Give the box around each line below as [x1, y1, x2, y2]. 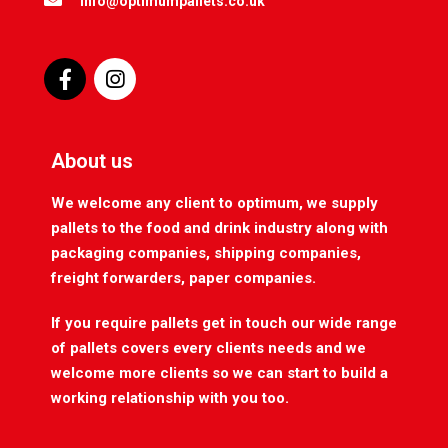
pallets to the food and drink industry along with [51, 219, 388, 238]
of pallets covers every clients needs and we [51, 339, 366, 358]
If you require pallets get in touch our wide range [51, 314, 397, 333]
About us [51, 149, 133, 174]
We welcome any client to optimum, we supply [51, 194, 378, 213]
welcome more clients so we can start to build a [51, 364, 388, 383]
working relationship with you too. [51, 389, 289, 408]
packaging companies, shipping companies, [51, 244, 361, 263]
